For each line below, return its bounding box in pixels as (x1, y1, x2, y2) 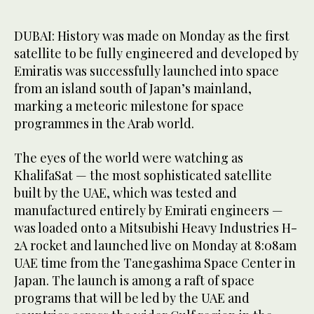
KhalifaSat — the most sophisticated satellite (14, 166, 272, 184)
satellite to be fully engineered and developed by (14, 44, 299, 62)
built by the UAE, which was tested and (14, 184, 237, 201)
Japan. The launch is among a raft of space (14, 271, 254, 289)
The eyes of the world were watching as (14, 149, 243, 166)
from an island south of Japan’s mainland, (14, 79, 252, 97)
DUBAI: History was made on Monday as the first (14, 27, 289, 44)
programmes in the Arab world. (14, 114, 194, 132)
